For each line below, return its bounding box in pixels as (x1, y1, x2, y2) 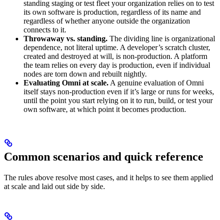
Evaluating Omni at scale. (24, 78, 109, 87)
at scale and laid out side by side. (4, 182, 105, 191)
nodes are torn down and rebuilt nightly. (24, 69, 147, 78)
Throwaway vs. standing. (24, 34, 108, 43)
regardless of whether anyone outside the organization (24, 16, 190, 25)
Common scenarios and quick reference (4, 150, 203, 163)
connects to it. (24, 25, 66, 34)
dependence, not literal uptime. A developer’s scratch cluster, (24, 43, 210, 52)
